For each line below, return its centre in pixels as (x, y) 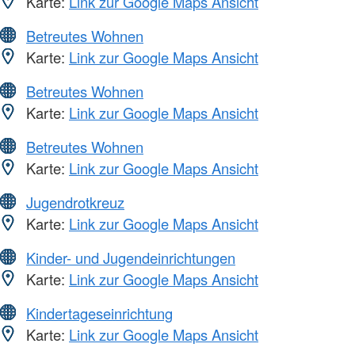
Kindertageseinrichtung (99, 313)
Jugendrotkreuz (75, 202)
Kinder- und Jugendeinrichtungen (131, 257)
